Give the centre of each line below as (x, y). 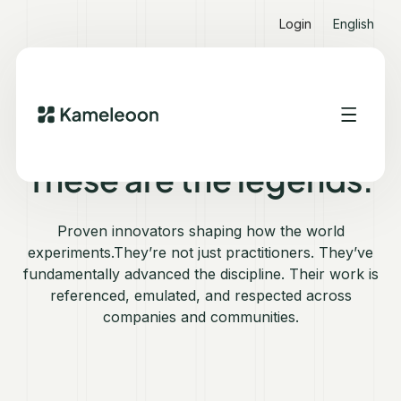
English (354, 24)
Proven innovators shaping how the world (200, 231)
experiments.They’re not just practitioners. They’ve (200, 252)
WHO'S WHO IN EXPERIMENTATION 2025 (200, 127)
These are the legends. (200, 179)
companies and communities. (200, 317)
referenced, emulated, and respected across (200, 295)
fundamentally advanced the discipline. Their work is (200, 274)
